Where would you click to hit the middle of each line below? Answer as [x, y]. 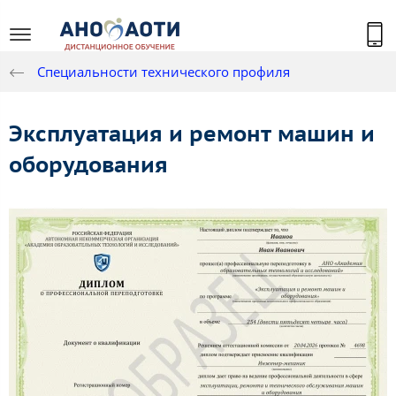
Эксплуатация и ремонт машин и [192, 134]
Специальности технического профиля [164, 72]
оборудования [88, 165]
